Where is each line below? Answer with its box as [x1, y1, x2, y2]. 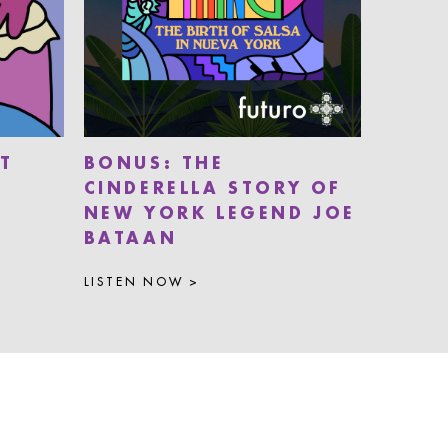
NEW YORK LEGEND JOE [83, 206, 356, 223]
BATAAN [83, 231, 178, 248]
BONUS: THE [83, 156, 225, 173]
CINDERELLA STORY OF [83, 181, 342, 198]
